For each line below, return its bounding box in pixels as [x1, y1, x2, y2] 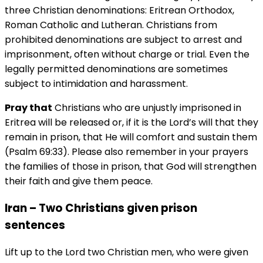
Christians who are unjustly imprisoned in [52, 101, 241, 115]
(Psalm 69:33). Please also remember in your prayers [5, 145, 248, 159]
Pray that [5, 101, 52, 115]
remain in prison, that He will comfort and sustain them [5, 130, 257, 144]
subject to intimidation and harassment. [5, 77, 188, 91]
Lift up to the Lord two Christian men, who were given [5, 245, 248, 259]
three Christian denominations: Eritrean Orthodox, [5, 4, 234, 18]
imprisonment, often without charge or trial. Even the [5, 48, 249, 62]
